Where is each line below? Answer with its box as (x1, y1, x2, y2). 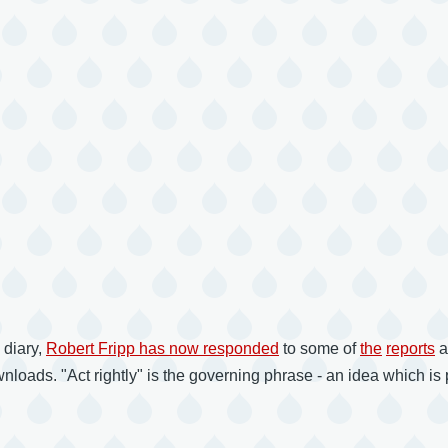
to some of (279, 340, 360, 358)
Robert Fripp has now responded (46, 340, 279, 358)
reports (386, 340, 435, 358)
